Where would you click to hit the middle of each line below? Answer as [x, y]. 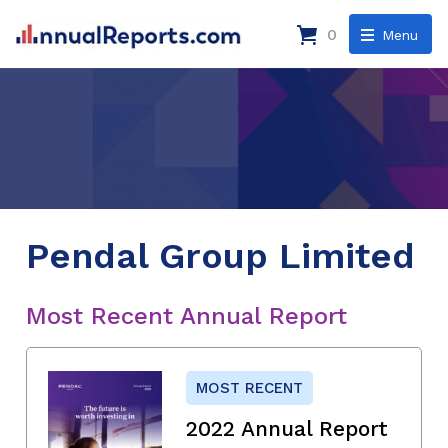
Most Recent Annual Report [186, 315]
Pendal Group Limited [220, 255]
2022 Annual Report [287, 428]
